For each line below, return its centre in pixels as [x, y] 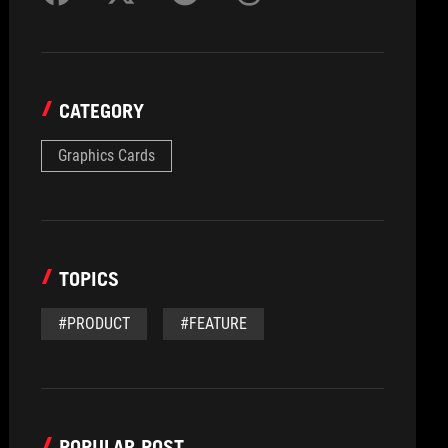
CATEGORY [102, 111]
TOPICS [89, 279]
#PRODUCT [94, 323]
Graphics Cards [107, 155]
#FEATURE [214, 323]
